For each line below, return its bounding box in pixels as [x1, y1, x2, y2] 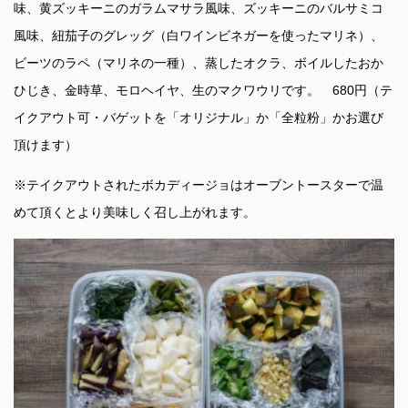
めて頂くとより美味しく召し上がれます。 [14, 205, 256, 220]
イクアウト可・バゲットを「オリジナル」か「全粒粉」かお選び [14, 110, 383, 126]
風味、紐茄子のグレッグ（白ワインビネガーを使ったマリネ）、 [14, 28, 383, 44]
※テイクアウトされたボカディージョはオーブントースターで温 [14, 178, 383, 193]
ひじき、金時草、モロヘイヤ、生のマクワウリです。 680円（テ [14, 83, 393, 98]
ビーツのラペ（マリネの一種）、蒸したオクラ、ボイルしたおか [14, 56, 383, 71]
